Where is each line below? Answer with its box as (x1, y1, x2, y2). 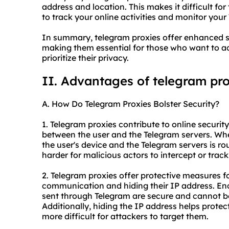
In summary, (42, 32, 95, 43)
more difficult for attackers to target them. (42, 211, 209, 222)
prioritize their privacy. (42, 53, 129, 63)
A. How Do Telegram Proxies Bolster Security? (42, 99, 219, 109)
